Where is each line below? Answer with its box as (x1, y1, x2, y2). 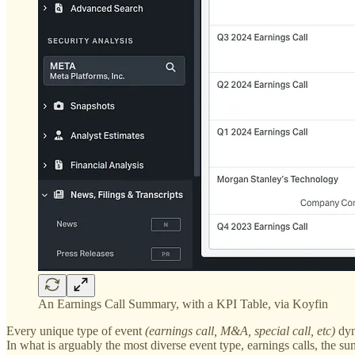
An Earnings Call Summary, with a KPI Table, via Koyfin (38, 296, 328, 311)
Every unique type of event (6, 323, 145, 338)
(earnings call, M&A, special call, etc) (145, 323, 335, 338)
